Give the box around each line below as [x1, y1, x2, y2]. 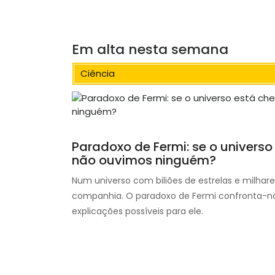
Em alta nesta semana [72, 40, 228, 59]
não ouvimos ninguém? [72, 152, 216, 169]
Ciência [80, 67, 115, 80]
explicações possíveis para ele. [72, 205, 203, 217]
